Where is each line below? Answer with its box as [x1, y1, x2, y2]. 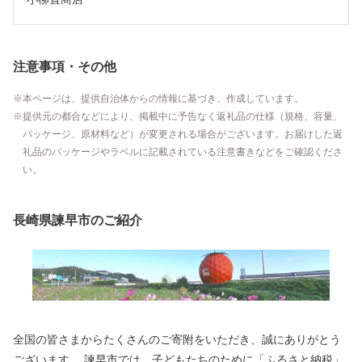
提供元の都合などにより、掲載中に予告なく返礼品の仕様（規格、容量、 [23, 110, 343, 122]
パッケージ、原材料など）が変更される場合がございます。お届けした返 [23, 128, 343, 140]
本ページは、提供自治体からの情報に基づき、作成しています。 [23, 92, 304, 104]
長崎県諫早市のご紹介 [13, 213, 142, 227]
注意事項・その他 [13, 59, 116, 74]
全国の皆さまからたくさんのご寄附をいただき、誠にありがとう [13, 334, 341, 347]
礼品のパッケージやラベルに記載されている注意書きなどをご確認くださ [23, 145, 343, 158]
